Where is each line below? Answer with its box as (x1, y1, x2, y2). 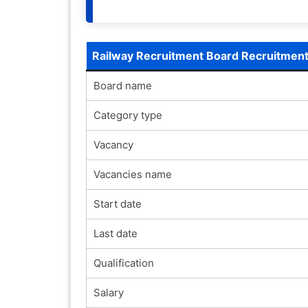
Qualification (93, 256, 154, 269)
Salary (93, 285, 124, 299)
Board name (93, 78, 152, 92)
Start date (93, 197, 142, 210)
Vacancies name (93, 167, 172, 181)
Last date (93, 226, 137, 240)
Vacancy (93, 137, 133, 151)
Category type (93, 108, 162, 122)
